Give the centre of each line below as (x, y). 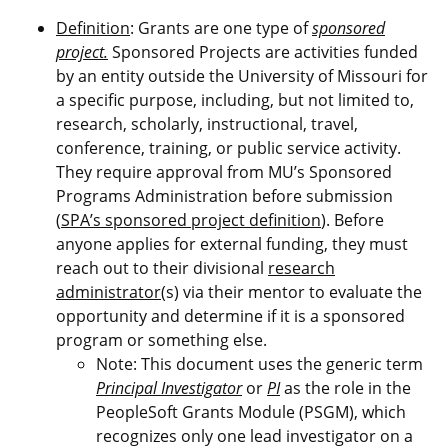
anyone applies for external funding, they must (232, 244)
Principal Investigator (169, 388)
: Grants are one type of (221, 28)
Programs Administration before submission (224, 196)
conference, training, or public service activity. (228, 148)
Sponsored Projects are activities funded (263, 52)
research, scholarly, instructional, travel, (207, 124)
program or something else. (161, 340)
